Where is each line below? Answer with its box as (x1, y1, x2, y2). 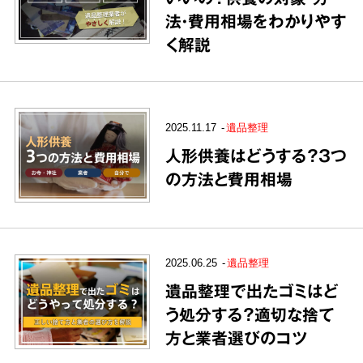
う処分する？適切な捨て (165, 301, 335, 326)
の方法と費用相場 (165, 167, 293, 191)
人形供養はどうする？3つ (165, 143, 348, 168)
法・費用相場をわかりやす (165, 8, 348, 32)
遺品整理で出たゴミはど (165, 278, 340, 302)
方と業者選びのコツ (165, 325, 309, 349)
